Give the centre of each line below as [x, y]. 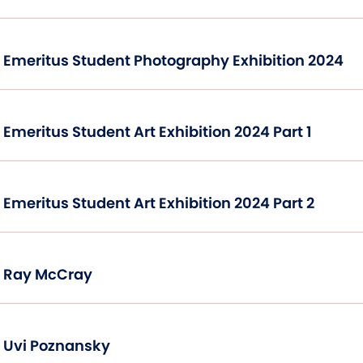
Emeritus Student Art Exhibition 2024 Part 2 [159, 203]
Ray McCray [48, 274]
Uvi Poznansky [57, 345]
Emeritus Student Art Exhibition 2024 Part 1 [158, 131]
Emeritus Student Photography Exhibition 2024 [173, 60]
